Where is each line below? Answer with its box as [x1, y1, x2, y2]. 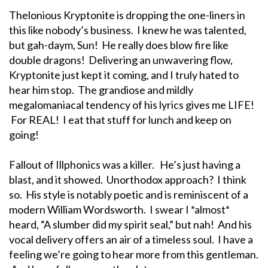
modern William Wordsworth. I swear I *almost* [9, 202, 230, 216]
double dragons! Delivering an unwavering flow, [9, 53, 233, 66]
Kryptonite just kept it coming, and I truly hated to [9, 68, 239, 81]
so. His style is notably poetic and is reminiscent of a [9, 187, 248, 201]
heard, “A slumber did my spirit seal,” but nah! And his [9, 217, 252, 231]
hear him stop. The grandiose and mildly [9, 83, 193, 96]
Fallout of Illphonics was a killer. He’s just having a [9, 157, 240, 171]
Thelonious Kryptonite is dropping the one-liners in [9, 8, 245, 22]
